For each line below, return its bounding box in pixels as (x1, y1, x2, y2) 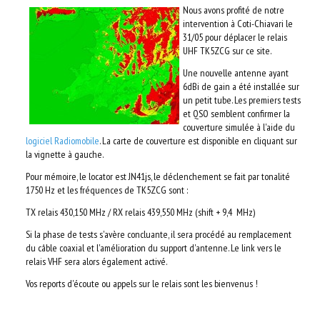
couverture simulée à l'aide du (183, 121, 295, 134)
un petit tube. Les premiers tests (183, 94, 301, 106)
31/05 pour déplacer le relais (183, 31, 287, 44)
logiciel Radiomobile (26, 134, 99, 147)
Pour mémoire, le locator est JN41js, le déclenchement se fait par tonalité (26, 170, 290, 183)
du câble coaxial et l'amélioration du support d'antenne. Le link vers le (26, 241, 281, 254)
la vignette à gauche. (26, 148, 104, 161)
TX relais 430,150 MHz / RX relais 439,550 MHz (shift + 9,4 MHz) (26, 206, 255, 219)
